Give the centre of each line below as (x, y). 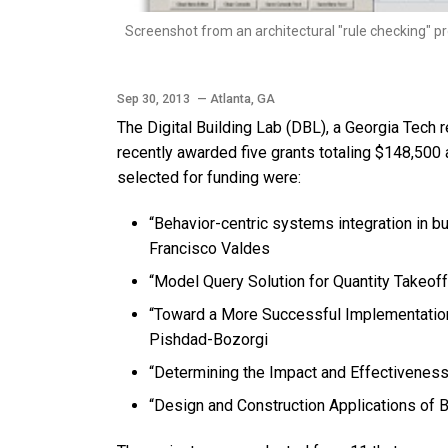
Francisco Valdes (209, 249)
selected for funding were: (209, 178)
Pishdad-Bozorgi (208, 340)
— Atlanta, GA (236, 99)
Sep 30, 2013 (155, 99)
